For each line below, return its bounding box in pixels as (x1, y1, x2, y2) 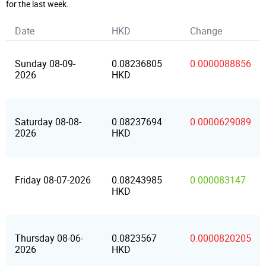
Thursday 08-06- (15, 233, 83, 244)
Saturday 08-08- (15, 116, 81, 128)
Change (190, 26, 222, 37)
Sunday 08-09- (15, 58, 75, 69)
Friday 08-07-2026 (15, 175, 91, 186)
